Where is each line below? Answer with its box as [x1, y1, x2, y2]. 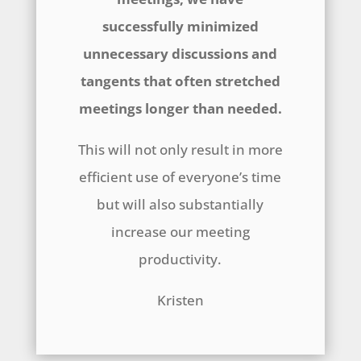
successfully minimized [102, 17, 259, 36]
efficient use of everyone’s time [79, 168, 282, 187]
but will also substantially [97, 195, 264, 214]
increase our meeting [110, 222, 250, 242]
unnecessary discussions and [83, 44, 278, 64]
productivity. [139, 250, 222, 269]
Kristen [156, 291, 204, 310]
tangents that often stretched [80, 72, 280, 91]
